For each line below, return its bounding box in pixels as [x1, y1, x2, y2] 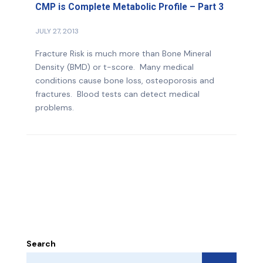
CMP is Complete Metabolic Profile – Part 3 [35, 1, 224, 12]
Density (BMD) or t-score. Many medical [35, 61, 194, 72]
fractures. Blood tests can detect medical [35, 88, 200, 99]
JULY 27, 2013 [35, 26, 79, 36]
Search [26, 238, 56, 249]
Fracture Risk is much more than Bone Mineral [35, 48, 211, 59]
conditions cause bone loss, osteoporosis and [35, 75, 214, 86]
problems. [35, 102, 74, 113]
